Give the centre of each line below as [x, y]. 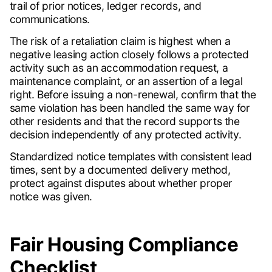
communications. [49, 19]
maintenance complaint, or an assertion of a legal [126, 81]
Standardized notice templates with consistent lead [131, 157]
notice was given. [51, 197]
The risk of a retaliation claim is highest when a [120, 41]
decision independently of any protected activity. [125, 135]
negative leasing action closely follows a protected [129, 55]
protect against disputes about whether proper [121, 183]
